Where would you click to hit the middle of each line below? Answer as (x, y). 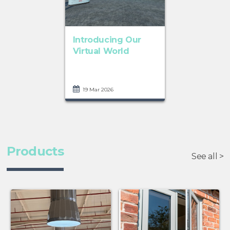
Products (35, 151)
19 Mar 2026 (97, 90)
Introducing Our (107, 40)
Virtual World (101, 51)
